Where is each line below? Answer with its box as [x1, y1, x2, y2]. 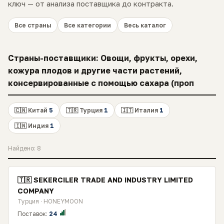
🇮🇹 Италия [121, 106, 159, 114]
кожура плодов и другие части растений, [8, 65, 182, 75]
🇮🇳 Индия [14, 122, 50, 129]
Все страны [14, 21, 51, 29]
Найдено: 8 [8, 144, 41, 152]
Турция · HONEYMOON [17, 197, 83, 205]
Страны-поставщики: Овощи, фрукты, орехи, [8, 53, 197, 63]
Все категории [64, 21, 111, 29]
